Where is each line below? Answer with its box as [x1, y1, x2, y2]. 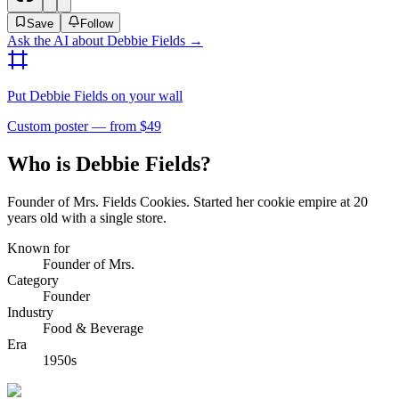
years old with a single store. [7, 209, 167, 225]
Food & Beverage [43, 320, 143, 336]
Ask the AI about [7, 32, 107, 48]
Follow [80, 16, 113, 30]
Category [7, 272, 59, 288]
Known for [7, 240, 69, 256]
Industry [7, 304, 53, 320]
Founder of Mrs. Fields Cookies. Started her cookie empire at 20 [7, 193, 368, 209]
